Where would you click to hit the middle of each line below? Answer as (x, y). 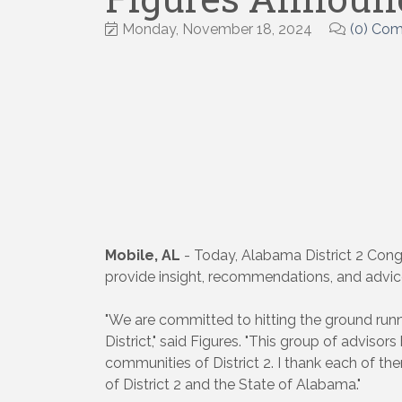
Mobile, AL (144, 255)
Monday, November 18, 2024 (217, 29)
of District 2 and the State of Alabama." (233, 384)
